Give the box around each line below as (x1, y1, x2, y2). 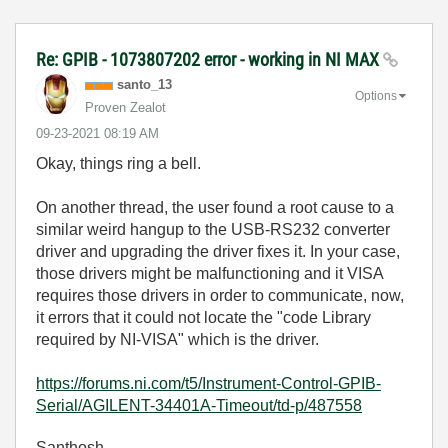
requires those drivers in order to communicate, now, (36, 287, 404, 304)
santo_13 (117, 77, 172, 92)
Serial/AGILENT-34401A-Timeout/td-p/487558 (36, 397, 362, 414)
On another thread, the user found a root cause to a (36, 199, 394, 216)
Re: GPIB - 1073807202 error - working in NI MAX (36, 49, 383, 70)
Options (355, 88, 397, 103)
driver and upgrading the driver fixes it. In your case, (36, 243, 400, 260)
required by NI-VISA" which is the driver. (36, 331, 319, 348)
